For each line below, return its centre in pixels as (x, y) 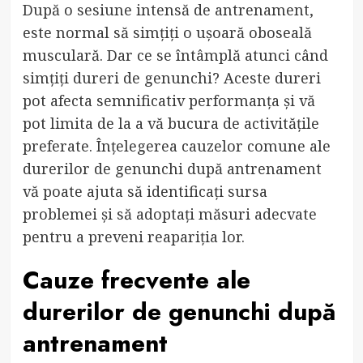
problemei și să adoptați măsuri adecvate (169, 214)
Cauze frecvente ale (136, 280)
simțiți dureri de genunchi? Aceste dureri (171, 77)
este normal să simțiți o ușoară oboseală (167, 32)
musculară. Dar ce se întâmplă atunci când (175, 55)
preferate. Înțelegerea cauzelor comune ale (176, 145)
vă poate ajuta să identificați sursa (145, 191)
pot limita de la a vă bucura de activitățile (171, 123)
